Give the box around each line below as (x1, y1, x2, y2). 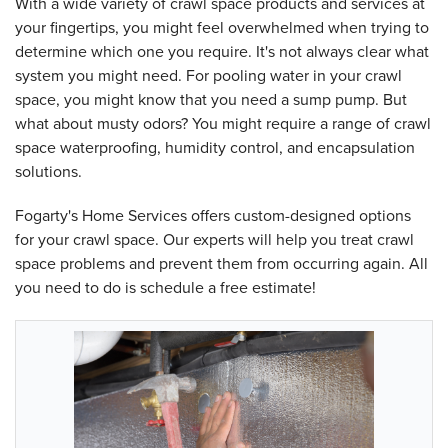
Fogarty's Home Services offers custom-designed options (15, 203, 411, 227)
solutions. (15, 159, 82, 183)
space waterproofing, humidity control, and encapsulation (15, 135, 415, 159)
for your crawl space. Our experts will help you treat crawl (15, 227, 414, 251)
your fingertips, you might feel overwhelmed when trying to (15, 15, 429, 39)
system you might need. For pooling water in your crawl (15, 63, 402, 87)
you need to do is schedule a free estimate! (15, 275, 316, 299)
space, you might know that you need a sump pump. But (15, 87, 407, 111)
